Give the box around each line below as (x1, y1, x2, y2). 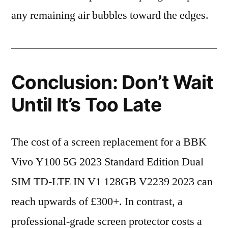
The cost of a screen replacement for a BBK (11, 135, 207, 149)
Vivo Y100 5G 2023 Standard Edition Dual (11, 155, 204, 169)
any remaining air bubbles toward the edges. (11, 8, 209, 22)
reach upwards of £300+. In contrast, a (11, 194, 183, 209)
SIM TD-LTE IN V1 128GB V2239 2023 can (11, 175, 213, 189)
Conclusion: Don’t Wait (11, 71, 213, 94)
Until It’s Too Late (11, 93, 161, 116)
